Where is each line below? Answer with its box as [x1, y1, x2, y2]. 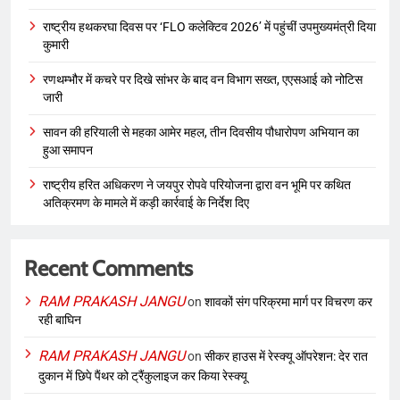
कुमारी [43, 37, 69, 53]
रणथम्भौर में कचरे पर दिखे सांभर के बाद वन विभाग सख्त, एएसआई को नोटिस [43, 72, 362, 87]
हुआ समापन [43, 143, 93, 158]
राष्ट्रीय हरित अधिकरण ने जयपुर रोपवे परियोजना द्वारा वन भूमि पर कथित [43, 178, 351, 193]
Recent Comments [24, 255, 193, 282]
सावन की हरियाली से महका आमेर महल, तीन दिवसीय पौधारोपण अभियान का [43, 125, 359, 140]
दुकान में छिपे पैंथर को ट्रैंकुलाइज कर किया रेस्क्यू [38, 369, 247, 384]
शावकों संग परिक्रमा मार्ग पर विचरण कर [204, 295, 372, 310]
